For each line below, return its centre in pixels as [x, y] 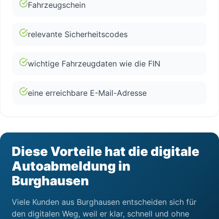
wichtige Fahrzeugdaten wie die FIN [94, 64]
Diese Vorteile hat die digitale [106, 151]
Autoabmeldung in [71, 166]
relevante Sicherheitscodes [78, 34]
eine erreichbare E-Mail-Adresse [87, 93]
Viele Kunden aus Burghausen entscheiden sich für [104, 202]
